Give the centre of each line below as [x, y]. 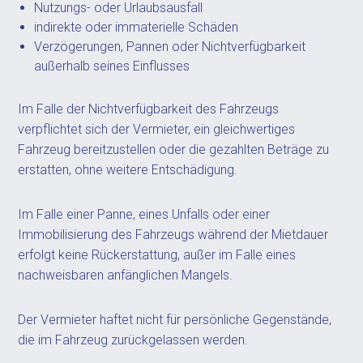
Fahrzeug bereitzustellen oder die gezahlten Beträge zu [174, 149]
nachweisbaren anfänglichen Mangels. [126, 275]
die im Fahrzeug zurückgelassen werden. [133, 340]
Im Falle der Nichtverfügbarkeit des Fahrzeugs [149, 109]
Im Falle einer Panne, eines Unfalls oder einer [144, 214]
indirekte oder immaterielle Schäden [137, 27]
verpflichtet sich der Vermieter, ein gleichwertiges [157, 129]
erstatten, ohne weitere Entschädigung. [128, 170]
